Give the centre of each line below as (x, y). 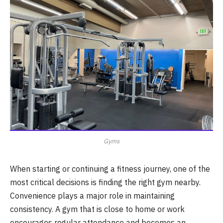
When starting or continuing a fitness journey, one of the (110, 168)
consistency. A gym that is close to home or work (97, 209)
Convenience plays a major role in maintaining (92, 195)
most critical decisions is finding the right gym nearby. (105, 182)
